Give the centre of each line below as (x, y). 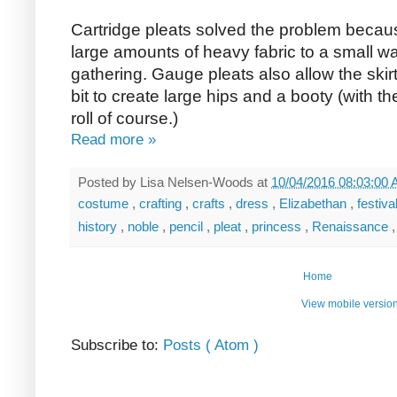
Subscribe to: (117, 345)
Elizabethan (315, 204)
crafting (162, 204)
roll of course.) (125, 119)
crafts (210, 204)
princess (278, 227)
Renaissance (352, 227)
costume (105, 204)
